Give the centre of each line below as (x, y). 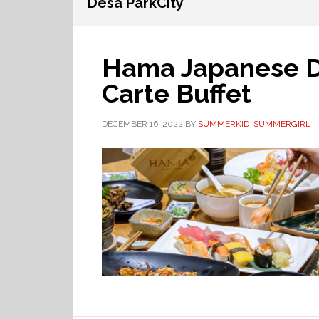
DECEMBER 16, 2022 (142, 124)
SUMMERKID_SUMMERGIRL (254, 124)
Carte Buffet (177, 93)
